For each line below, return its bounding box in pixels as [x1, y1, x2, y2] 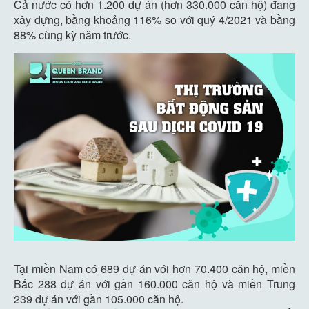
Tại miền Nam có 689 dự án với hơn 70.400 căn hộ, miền [14, 260, 295, 277]
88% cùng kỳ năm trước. [14, 27, 131, 43]
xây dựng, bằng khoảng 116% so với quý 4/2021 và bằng [14, 12, 295, 28]
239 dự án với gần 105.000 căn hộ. [14, 290, 183, 307]
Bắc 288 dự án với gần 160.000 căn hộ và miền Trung [14, 275, 295, 292]
